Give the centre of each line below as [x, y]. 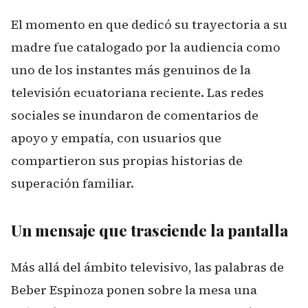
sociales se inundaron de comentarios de [135, 115]
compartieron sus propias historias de [127, 160]
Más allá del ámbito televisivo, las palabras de [147, 267]
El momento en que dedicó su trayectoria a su [149, 24]
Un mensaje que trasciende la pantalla [150, 230]
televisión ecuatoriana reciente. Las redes [137, 92]
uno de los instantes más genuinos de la [131, 69]
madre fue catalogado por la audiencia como [146, 47]
